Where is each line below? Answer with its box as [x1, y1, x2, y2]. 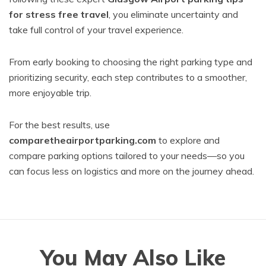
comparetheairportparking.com [9, 134, 156, 146]
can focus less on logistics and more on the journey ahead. [9, 165, 254, 177]
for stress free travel [9, 8, 109, 20]
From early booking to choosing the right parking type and [9, 56, 252, 68]
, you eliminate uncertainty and [109, 8, 238, 20]
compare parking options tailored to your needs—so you [9, 150, 245, 161]
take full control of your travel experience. [9, 24, 183, 36]
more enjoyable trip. [9, 87, 91, 99]
